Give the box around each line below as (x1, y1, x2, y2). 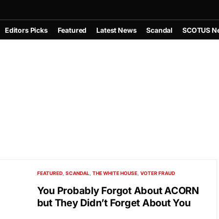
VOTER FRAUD (140, 170, 175, 176)
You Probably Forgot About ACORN (37, 185, 199, 197)
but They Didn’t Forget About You (37, 197, 191, 209)
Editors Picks (4, 25, 48, 34)
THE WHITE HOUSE (92, 170, 137, 176)
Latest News (96, 25, 137, 34)
